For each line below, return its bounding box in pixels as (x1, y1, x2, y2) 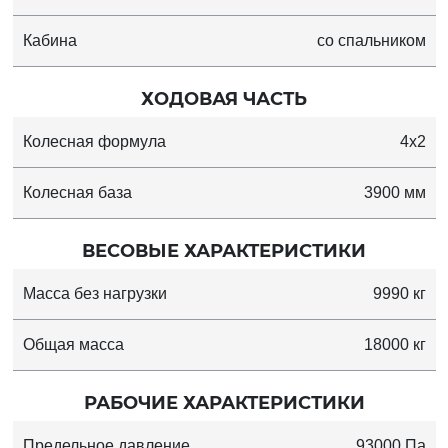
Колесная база (22, 184, 132, 202)
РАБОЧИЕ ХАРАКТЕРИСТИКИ (83, 392, 365, 415)
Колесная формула (22, 133, 166, 151)
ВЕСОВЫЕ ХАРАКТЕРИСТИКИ (82, 240, 366, 263)
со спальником (316, 32, 426, 50)
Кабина (22, 32, 77, 50)
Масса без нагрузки (22, 285, 167, 303)
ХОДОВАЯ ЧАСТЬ (141, 88, 307, 111)
